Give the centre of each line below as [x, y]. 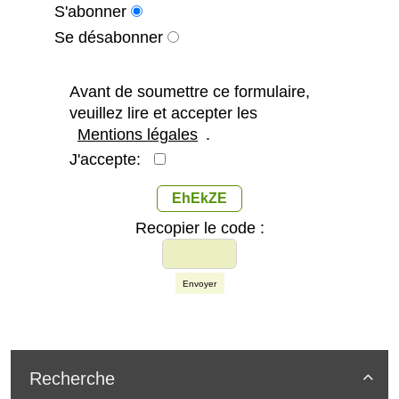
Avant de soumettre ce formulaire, [190, 92]
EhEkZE [199, 199]
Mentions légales [138, 135]
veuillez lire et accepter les [163, 114]
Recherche [72, 379]
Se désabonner [109, 38]
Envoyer [199, 283]
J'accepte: [112, 160]
